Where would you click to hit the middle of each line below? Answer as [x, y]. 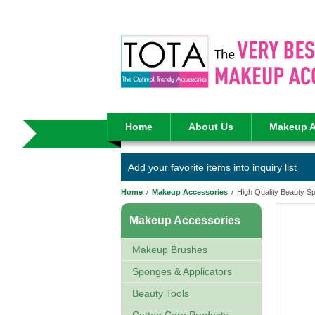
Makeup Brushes [170, 250]
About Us [211, 127]
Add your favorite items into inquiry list [212, 167]
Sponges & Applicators [182, 271]
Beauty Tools [161, 293]
